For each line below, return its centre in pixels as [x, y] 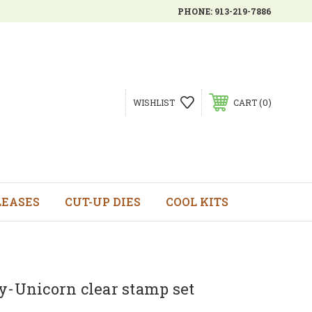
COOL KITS [197, 202]
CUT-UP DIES [102, 202]
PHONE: [196, 11]
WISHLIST [154, 102]
